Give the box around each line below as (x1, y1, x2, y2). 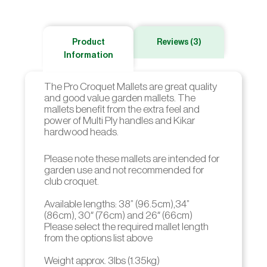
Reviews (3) (156, 38, 201, 46)
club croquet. (44, 176, 99, 187)
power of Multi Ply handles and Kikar (44, 115, 195, 126)
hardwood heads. (44, 126, 119, 137)
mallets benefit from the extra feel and (44, 104, 200, 114)
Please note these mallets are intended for (44, 154, 219, 164)
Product (72, 38, 105, 46)
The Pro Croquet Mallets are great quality (44, 81, 217, 92)
